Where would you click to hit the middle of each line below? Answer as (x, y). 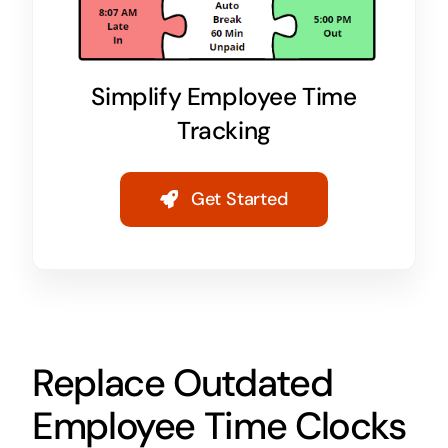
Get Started (239, 198)
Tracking (224, 130)
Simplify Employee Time (224, 96)
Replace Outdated (182, 382)
